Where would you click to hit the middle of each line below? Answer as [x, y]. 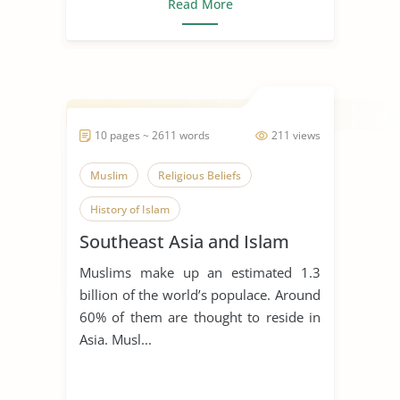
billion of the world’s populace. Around [200, 294]
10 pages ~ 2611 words [152, 135]
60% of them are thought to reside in [200, 317]
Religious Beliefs [200, 175]
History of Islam [130, 209]
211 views [296, 135]
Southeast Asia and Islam [184, 241]
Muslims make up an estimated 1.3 [200, 272]
